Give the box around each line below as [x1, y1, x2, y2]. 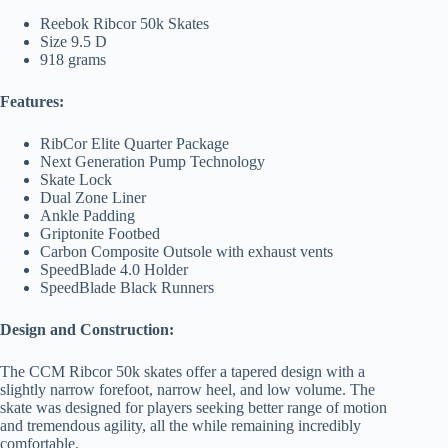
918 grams [40, 51, 106, 68]
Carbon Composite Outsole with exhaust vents [40, 243, 333, 260]
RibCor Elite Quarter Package [40, 135, 229, 152]
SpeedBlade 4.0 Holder [40, 261, 188, 278]
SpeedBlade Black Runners [40, 279, 214, 296]
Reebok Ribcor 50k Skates [40, 15, 209, 32]
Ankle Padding [40, 207, 135, 224]
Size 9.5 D [40, 33, 107, 50]
